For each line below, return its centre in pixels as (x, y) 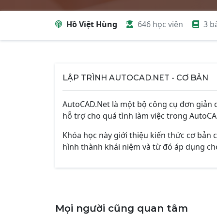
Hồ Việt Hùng (92, 24)
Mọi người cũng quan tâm (122, 208)
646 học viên (160, 24)
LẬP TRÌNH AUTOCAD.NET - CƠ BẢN (135, 78)
